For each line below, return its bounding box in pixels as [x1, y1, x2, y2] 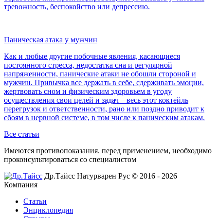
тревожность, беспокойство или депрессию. [4, 2, 150, 11]
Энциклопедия [23, 205, 73, 214]
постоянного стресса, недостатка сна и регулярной [4, 60, 172, 69]
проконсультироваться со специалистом [4, 155, 136, 163]
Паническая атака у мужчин [4, 35, 97, 44]
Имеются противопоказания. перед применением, [4, 146, 170, 155]
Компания [4, 180, 37, 189]
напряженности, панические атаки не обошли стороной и [4, 69, 196, 78]
